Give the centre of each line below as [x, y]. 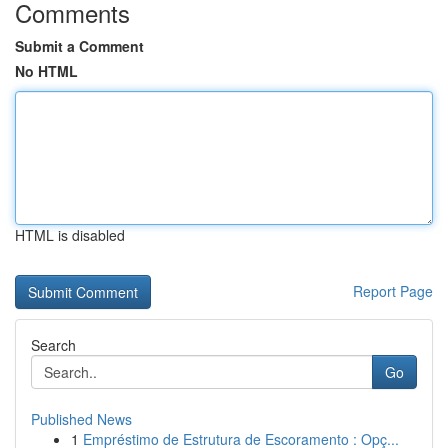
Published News [81, 419]
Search [53, 345]
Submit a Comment [79, 46]
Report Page [393, 291]
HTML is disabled [70, 235]
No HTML [46, 71]
